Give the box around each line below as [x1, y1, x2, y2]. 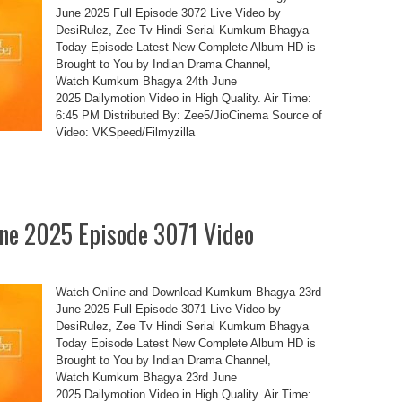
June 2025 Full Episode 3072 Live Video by [55, 6, 281, 20]
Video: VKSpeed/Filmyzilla [55, 126, 195, 139]
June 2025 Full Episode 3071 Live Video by [55, 302, 281, 316]
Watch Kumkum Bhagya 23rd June [55, 371, 237, 384]
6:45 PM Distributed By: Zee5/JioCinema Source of [55, 109, 322, 122]
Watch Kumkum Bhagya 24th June [55, 74, 237, 88]
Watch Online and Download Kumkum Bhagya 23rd [55, 285, 321, 299]
